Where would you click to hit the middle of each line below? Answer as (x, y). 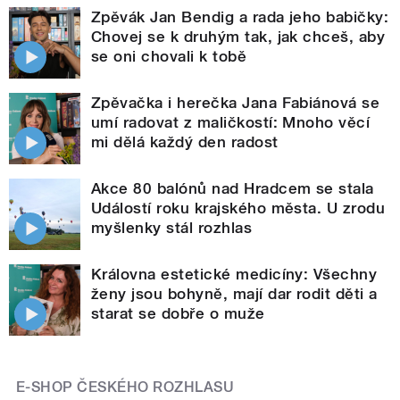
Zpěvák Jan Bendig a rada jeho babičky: (240, 17)
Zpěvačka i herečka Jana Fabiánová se (236, 102)
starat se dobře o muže (178, 313)
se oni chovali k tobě (169, 56)
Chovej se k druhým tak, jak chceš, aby (238, 36)
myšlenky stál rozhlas (172, 227)
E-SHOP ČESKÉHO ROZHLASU (125, 387)
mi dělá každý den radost (185, 142)
